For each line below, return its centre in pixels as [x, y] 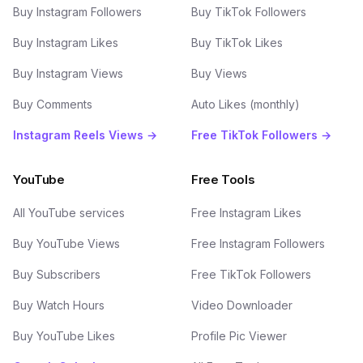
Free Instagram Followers [258, 243]
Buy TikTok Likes [237, 43]
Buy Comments [53, 104]
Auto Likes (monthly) [246, 104]
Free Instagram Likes [246, 213]
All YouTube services [69, 213]
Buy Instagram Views [68, 73]
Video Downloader [242, 305]
